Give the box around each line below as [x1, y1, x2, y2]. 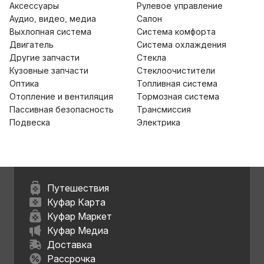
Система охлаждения [137, 39, 226, 49]
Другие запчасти [9, 52, 80, 62]
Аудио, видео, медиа [9, 14, 96, 24]
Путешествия [47, 182, 109, 194]
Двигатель [9, 39, 54, 49]
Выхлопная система [9, 27, 91, 37]
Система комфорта [137, 27, 216, 37]
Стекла [137, 52, 166, 62]
